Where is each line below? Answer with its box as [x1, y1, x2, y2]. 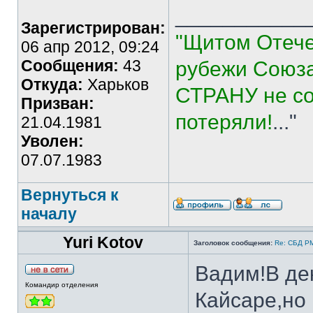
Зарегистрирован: [21, 19, 166, 37]
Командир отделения [25, 281, 98, 289]
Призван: [21, 94, 94, 112]
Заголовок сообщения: [194, 239, 272, 247]
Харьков [83, 75, 149, 94]
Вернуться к [21, 186, 119, 204]
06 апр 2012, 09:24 [21, 38, 159, 56]
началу [21, 205, 77, 223]
